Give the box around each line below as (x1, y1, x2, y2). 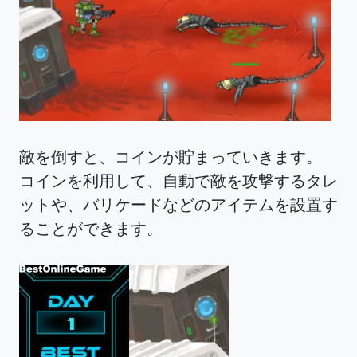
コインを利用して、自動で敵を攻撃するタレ (19, 170, 338, 192)
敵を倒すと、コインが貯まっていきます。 (19, 146, 338, 168)
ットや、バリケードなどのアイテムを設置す (19, 194, 338, 216)
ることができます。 (19, 218, 163, 240)
